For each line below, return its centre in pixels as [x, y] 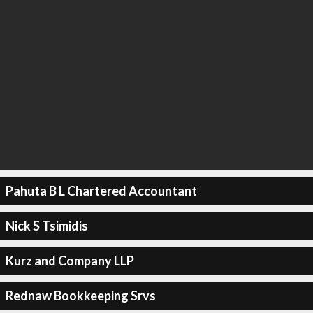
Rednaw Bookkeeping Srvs [80, 296]
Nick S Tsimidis [46, 226]
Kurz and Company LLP [70, 261]
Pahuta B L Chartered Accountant [101, 191]
